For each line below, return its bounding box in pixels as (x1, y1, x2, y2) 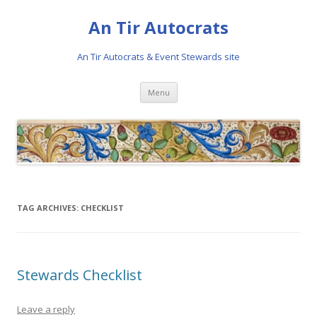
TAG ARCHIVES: (17, 202, 81, 213)
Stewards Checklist (17, 265, 142, 284)
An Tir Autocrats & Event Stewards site (77, 50, 240, 63)
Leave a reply (17, 302, 75, 316)
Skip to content (177, 80, 247, 93)
